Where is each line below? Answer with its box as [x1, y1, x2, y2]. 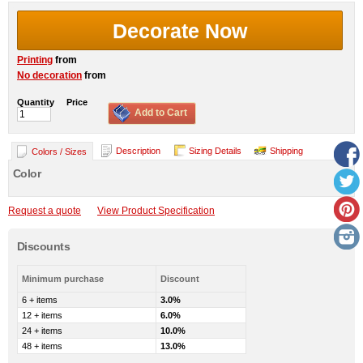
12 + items [22, 310, 62, 320]
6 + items [22, 294, 58, 305]
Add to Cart [135, 106, 187, 118]
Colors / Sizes [32, 146, 87, 156]
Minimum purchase [22, 273, 104, 284]
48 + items [22, 340, 62, 351]
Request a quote [8, 204, 81, 216]
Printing [17, 53, 53, 66]
